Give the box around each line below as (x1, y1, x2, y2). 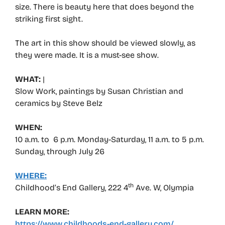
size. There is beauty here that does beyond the (15, 2, 194, 12)
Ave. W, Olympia (134, 183, 194, 192)
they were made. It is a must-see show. (15, 50, 159, 60)
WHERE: (15, 171, 47, 180)
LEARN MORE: (15, 207, 69, 216)
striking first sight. (15, 14, 83, 24)
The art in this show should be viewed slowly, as (15, 38, 195, 48)
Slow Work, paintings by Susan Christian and (15, 86, 183, 96)
